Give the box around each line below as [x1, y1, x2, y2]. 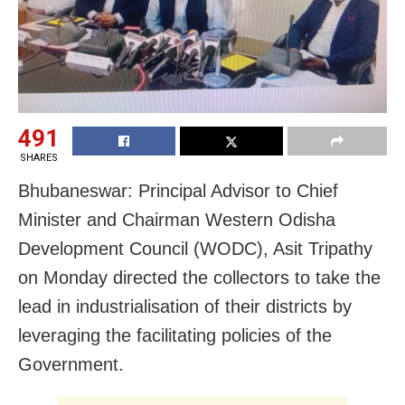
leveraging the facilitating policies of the [18, 325, 332, 345]
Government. [18, 353, 124, 374]
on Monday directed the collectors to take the [18, 267, 381, 287]
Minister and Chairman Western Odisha [18, 209, 335, 230]
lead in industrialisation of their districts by [18, 296, 352, 316]
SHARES [19, 151, 58, 164]
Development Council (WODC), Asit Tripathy [18, 238, 372, 259]
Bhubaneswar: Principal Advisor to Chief [18, 180, 338, 201]
